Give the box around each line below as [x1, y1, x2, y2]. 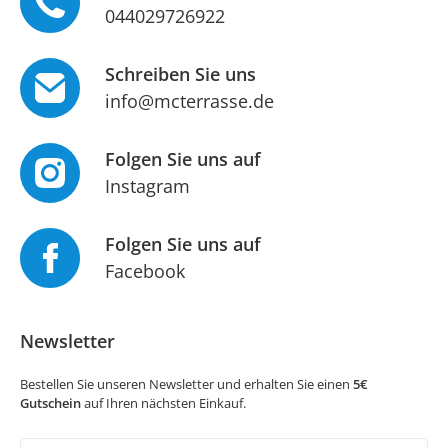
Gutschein [20, 394, 81, 413]
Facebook [105, 259, 185, 284]
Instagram [105, 174, 190, 199]
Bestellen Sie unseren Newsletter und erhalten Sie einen [20, 375, 353, 394]
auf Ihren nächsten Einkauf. [81, 394, 246, 413]
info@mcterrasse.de [105, 89, 274, 114]
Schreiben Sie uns [105, 62, 256, 87]
